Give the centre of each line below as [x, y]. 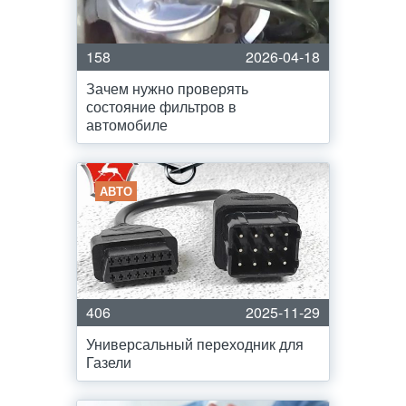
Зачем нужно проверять [167, 88]
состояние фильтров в [161, 106]
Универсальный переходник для [195, 344]
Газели [109, 362]
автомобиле [127, 125]
